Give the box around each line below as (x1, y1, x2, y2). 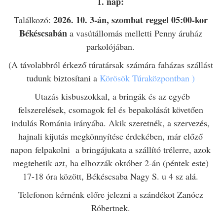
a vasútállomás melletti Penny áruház (67, 27, 202, 39)
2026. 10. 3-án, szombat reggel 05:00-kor (53, 13, 208, 27)
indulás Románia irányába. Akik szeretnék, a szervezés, (11, 117, 210, 129)
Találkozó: (13, 14, 53, 26)
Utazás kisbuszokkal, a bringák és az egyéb (31, 90, 190, 103)
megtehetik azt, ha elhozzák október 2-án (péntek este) (12, 157, 209, 169)
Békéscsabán (19, 27, 67, 40)
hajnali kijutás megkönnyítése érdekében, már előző (18, 130, 203, 143)
